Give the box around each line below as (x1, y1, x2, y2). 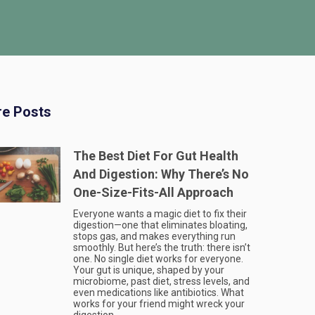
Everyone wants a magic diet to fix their (73, 208, 247, 219)
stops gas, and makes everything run (73, 231, 236, 242)
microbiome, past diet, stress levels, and (73, 276, 250, 287)
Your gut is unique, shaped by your (73, 264, 224, 276)
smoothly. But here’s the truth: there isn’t (73, 242, 250, 253)
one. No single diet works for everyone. (73, 253, 243, 264)
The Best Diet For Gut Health (73, 148, 238, 163)
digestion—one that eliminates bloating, (73, 219, 247, 231)
